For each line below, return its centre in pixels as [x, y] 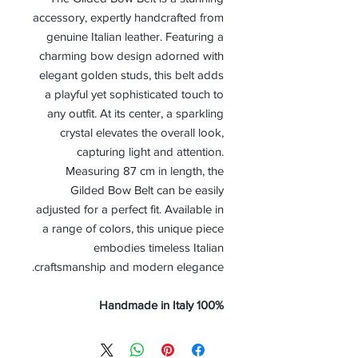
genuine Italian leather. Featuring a [135, 37]
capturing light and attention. [150, 152]
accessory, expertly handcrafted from [128, 18]
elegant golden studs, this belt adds [131, 75]
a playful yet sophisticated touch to [134, 94]
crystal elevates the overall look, [142, 133]
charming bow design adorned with [131, 56]
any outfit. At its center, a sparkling [135, 113]
